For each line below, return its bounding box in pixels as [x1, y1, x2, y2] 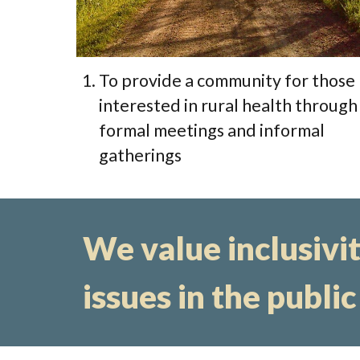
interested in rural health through [98, 95, 358, 117]
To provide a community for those [98, 70, 355, 92]
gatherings [98, 145, 182, 166]
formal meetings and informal [98, 120, 325, 141]
